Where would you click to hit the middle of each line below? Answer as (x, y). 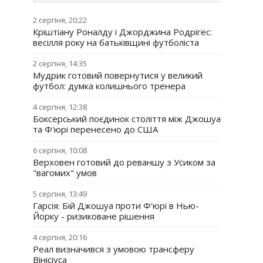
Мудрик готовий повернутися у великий (118, 75)
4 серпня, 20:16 (60, 237)
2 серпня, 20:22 (60, 20)
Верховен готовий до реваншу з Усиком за (124, 162)
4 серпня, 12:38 (60, 107)
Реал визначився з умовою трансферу (114, 249)
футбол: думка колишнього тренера (109, 86)
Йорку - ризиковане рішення (94, 216)
